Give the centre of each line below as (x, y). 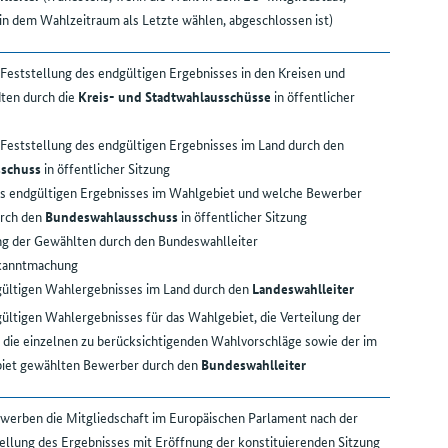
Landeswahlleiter (302, 288)
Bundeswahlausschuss (111, 216)
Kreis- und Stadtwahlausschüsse (174, 96)
